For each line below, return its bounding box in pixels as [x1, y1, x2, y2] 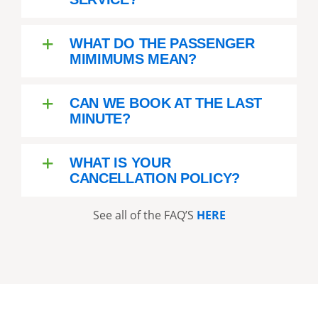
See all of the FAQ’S [92, 207, 197, 223]
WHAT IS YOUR [69, 154, 171, 170]
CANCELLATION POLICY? [69, 170, 240, 186]
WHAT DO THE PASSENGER [69, 35, 255, 51]
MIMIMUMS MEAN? [69, 50, 197, 67]
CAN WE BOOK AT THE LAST [69, 94, 263, 111]
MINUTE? [69, 110, 131, 126]
